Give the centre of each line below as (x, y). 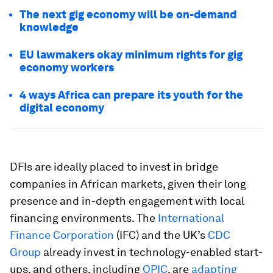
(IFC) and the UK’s (161, 235)
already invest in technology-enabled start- (153, 252)
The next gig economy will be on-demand (128, 14)
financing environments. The (84, 218)
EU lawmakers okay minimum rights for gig (131, 55)
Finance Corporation (62, 235)
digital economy (62, 108)
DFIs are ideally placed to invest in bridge (114, 167)
